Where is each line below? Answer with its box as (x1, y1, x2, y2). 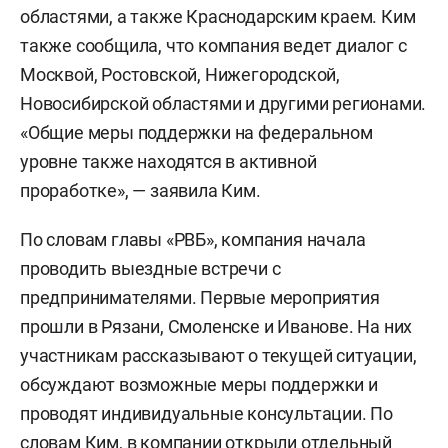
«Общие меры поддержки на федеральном (20, 121, 373, 143)
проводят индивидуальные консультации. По (20, 402, 393, 424)
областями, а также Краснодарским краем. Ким (20, 5, 416, 27)
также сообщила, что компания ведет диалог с (20, 34, 407, 56)
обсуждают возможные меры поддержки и (20, 373, 378, 395)
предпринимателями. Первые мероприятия (20, 286, 380, 308)
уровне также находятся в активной (20, 150, 317, 172)
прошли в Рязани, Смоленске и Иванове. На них (20, 315, 413, 337)
